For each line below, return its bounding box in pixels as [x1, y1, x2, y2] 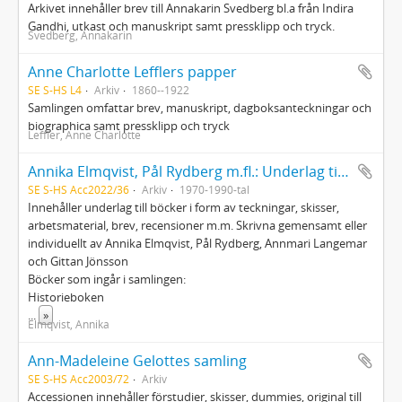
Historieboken [28, 289, 104, 305]
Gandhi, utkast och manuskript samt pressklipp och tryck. [28, 18, 335, 34]
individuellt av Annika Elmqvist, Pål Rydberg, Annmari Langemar [28, 235, 367, 251]
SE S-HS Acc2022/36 [28, 182, 129, 197]
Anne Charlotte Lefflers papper [28, 62, 237, 82]
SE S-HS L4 [28, 83, 82, 97]
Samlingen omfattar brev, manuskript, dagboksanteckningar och [28, 100, 371, 116]
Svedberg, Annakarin [28, 28, 132, 42]
